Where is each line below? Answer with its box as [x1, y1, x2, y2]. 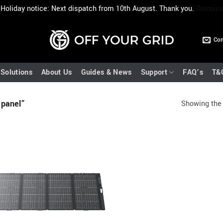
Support [140, 67, 167, 78]
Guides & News [81, 67, 132, 78]
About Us [41, 67, 72, 78]
